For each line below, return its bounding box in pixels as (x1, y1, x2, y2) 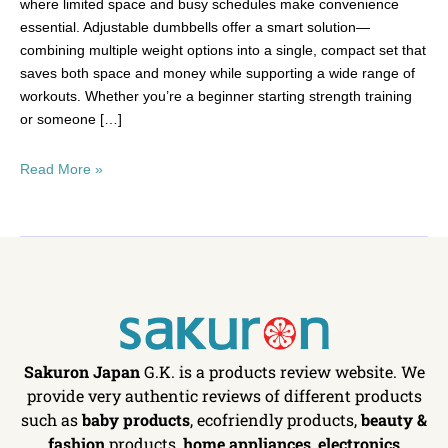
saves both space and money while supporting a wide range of (20, 65, 415, 82)
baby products (82, 409, 190, 431)
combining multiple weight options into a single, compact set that (20, 42, 426, 59)
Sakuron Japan (23, 361, 140, 383)
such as (21, 409, 82, 431)
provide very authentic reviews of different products (26, 385, 422, 407)
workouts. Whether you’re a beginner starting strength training (20, 88, 412, 105)
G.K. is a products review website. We (139, 361, 425, 383)
